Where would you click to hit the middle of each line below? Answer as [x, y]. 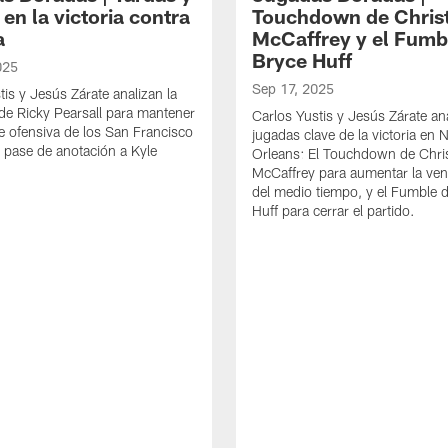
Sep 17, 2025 [293, 88]
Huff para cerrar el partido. [333, 210]
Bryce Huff [302, 59]
